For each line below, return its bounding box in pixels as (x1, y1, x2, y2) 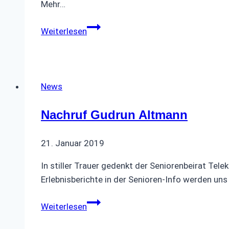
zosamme (86, 34, 125, 45)
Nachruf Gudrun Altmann (41, 107, 188, 122)
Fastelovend (86, 20, 134, 31)
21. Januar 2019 (41, 138, 104, 148)
